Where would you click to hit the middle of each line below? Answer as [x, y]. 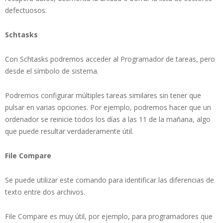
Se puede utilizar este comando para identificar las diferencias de [110, 180]
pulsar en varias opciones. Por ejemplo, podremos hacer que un [108, 107]
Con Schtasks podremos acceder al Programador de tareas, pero [110, 59]
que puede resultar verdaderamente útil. [69, 131]
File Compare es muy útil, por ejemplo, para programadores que [109, 216]
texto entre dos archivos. [45, 192]
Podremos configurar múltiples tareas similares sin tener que [103, 95]
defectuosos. [26, 10]
